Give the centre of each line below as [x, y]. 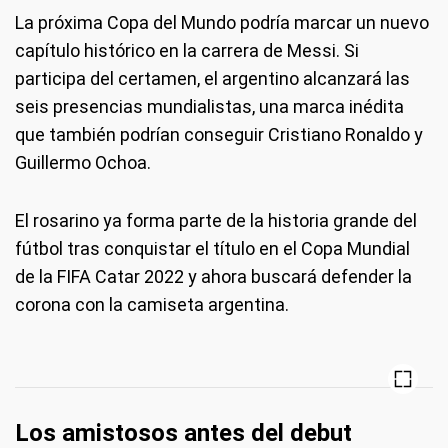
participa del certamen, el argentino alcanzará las [212, 78]
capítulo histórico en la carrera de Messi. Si [187, 50]
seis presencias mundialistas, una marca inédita [209, 106]
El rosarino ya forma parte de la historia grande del [216, 220]
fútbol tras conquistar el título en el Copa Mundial [212, 248]
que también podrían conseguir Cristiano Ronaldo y [219, 134]
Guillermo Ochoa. [83, 162]
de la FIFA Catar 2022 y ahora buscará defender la [213, 276]
